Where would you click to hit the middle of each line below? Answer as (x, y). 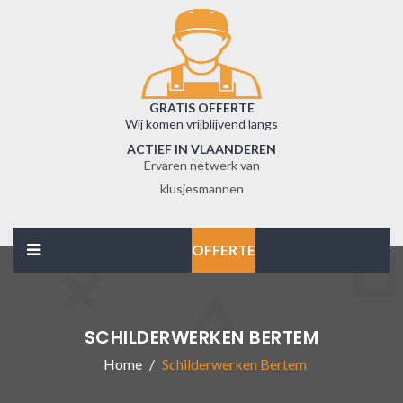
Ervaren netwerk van (201, 165)
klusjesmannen (201, 188)
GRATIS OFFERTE (201, 107)
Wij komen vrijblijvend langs (201, 124)
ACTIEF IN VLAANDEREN (201, 149)
